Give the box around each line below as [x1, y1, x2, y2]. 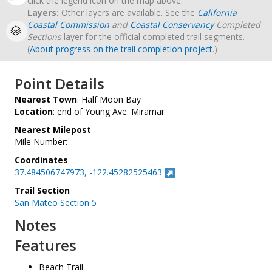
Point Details [15, 73, 104, 93]
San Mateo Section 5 [15, 197, 97, 209]
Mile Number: [15, 136, 67, 148]
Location [15, 106, 53, 117]
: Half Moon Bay [77, 93, 141, 105]
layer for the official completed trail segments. [61, 31, 245, 42]
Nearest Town [15, 93, 77, 105]
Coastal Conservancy [130, 19, 214, 30]
